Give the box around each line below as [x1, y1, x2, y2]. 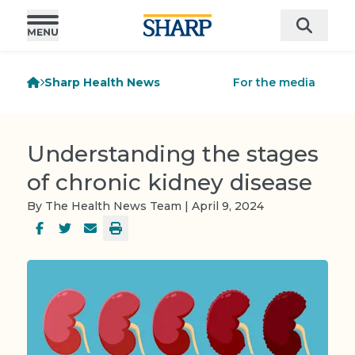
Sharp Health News [44, 75, 161, 90]
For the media [233, 75, 315, 90]
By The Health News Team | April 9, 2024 [27, 199, 264, 213]
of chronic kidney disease [27, 169, 312, 196]
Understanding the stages [27, 140, 319, 167]
